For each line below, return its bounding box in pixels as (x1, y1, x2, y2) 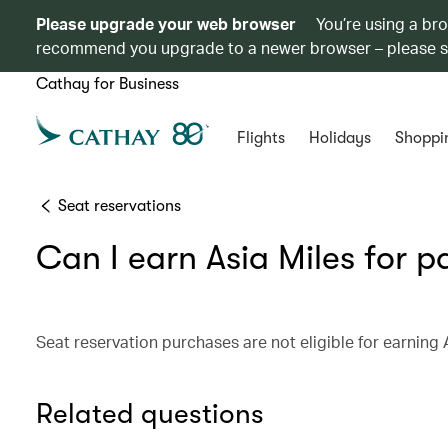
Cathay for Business (36, 75, 179, 93)
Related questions (36, 398, 264, 430)
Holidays (308, 129, 371, 147)
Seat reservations (58, 197, 181, 215)
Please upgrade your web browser (36, 13, 296, 34)
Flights (236, 129, 285, 147)
